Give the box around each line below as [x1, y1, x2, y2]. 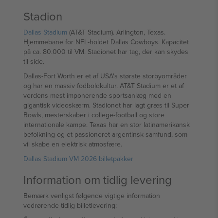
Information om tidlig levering [23, 171, 172, 188]
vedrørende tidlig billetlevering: [23, 200, 117, 210]
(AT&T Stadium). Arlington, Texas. [67, 27, 165, 37]
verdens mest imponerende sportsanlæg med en [23, 91, 171, 100]
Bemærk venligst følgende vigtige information [23, 191, 160, 200]
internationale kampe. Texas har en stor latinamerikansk [23, 120, 190, 129]
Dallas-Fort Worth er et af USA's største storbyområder [23, 71, 187, 81]
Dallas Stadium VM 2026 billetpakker [23, 154, 133, 163]
